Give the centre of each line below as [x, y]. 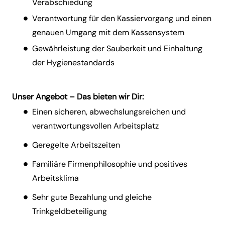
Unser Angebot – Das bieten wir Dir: [78, 97]
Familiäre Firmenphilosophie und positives [110, 164]
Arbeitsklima [57, 178]
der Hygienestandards [73, 63]
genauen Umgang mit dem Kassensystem [108, 33]
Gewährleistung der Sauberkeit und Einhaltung [117, 49]
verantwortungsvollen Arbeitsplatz [96, 126]
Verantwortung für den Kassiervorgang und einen [122, 19]
